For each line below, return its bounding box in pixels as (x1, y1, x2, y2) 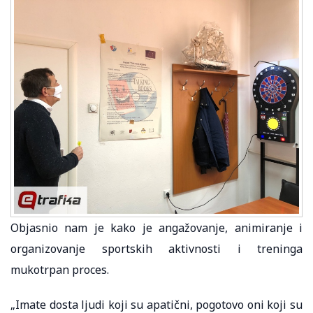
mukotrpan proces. (10, 261, 109, 277)
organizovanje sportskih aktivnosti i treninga (10, 240, 303, 256)
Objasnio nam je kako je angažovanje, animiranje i (10, 219, 303, 235)
